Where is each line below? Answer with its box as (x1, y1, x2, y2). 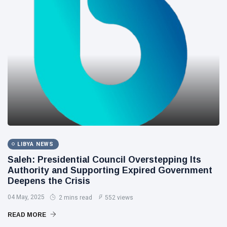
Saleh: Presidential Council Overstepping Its (8, 154, 201, 165)
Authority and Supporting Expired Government (8, 165, 212, 175)
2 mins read (57, 194, 92, 201)
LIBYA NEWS (17, 140, 54, 147)
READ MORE (8, 211, 48, 218)
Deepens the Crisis (8, 175, 90, 186)
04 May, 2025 (8, 193, 45, 201)
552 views (105, 194, 133, 201)
